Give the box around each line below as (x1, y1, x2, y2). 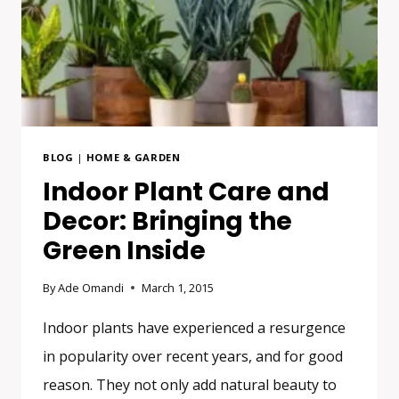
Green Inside (43, 232, 206, 268)
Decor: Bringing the (43, 203, 292, 239)
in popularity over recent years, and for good (43, 346, 343, 366)
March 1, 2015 (142, 279, 215, 296)
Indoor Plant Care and (43, 174, 330, 209)
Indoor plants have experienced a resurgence (43, 317, 346, 338)
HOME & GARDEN (85, 150, 181, 164)
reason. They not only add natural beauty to (43, 374, 337, 395)
